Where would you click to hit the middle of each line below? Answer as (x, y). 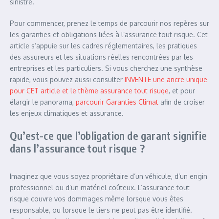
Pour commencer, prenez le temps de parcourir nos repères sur (109, 23)
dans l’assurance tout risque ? (77, 148)
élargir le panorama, (43, 102)
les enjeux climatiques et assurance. (67, 113)
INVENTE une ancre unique (166, 79)
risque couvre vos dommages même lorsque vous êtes (97, 199)
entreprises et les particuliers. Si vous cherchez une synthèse (106, 68)
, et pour (182, 91)
